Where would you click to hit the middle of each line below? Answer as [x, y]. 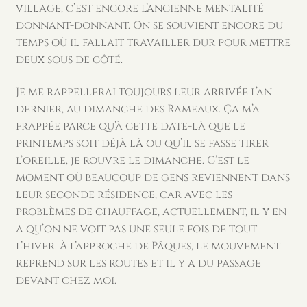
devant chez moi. [66, 281]
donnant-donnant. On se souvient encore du [149, 25]
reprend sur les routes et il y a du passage [138, 263]
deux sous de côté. [69, 59]
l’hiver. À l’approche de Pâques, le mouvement [148, 246]
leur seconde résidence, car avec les [124, 195]
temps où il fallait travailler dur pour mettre [153, 42]
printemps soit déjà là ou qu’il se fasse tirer [142, 144]
